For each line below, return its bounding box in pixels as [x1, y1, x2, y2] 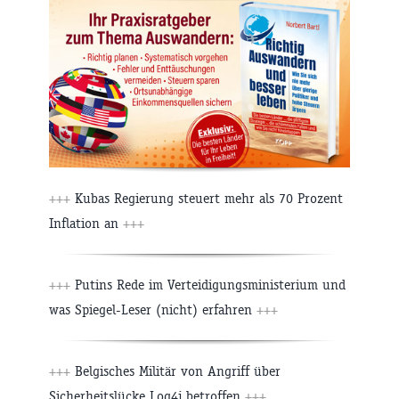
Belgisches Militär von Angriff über [70, 362, 281, 379]
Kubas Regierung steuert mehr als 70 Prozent [70, 189, 343, 207]
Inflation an [49, 214, 123, 232]
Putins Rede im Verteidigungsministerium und [70, 275, 346, 293]
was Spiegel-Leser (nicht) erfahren [49, 300, 256, 318]
